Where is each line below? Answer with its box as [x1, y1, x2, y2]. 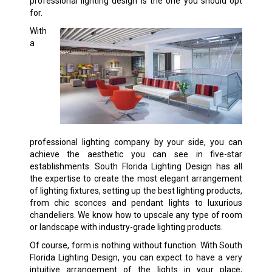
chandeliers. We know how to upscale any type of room [29, 210, 243, 220]
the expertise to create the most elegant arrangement [29, 174, 243, 184]
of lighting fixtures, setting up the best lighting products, [29, 186, 243, 196]
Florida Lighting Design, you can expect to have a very [29, 253, 243, 263]
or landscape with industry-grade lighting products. [29, 222, 223, 233]
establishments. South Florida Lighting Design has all [29, 161, 243, 172]
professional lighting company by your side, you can [29, 137, 243, 148]
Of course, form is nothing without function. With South [29, 240, 243, 251]
